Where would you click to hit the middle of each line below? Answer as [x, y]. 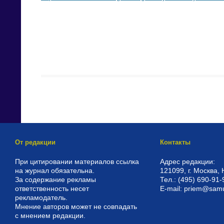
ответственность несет [52, 188]
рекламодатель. [41, 197]
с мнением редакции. [50, 215]
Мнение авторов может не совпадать [76, 206]
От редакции [35, 142]
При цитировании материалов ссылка [77, 161]
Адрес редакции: [187, 161]
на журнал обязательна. [55, 170]
